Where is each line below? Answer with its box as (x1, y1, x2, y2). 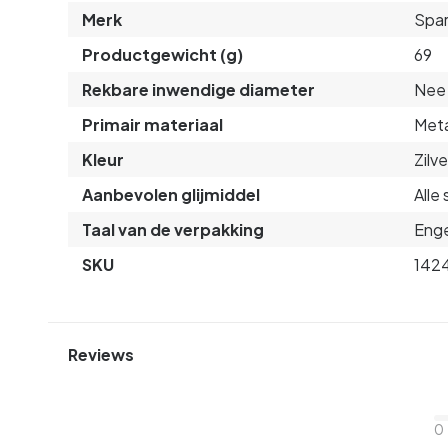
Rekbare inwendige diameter (82, 78, 315, 100)
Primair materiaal (82, 113, 223, 135)
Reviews (68, 344, 134, 366)
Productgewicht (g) (82, 43, 243, 65)
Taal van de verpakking (82, 218, 264, 240)
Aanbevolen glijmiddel (82, 183, 260, 205)
